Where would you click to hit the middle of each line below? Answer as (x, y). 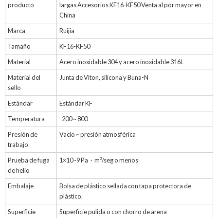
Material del (24, 78)
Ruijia (67, 31)
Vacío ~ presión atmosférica (98, 135)
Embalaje (21, 186)
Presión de (23, 135)
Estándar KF (76, 103)
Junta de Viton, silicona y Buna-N (104, 78)
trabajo (18, 145)
